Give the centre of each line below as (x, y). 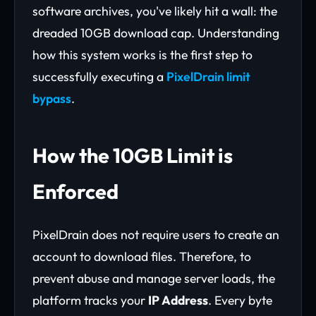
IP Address (178, 300)
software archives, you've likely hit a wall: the (155, 11)
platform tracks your (90, 300)
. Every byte (240, 300)
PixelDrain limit (208, 77)
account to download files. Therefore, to (142, 256)
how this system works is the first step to (142, 55)
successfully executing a (99, 77)
